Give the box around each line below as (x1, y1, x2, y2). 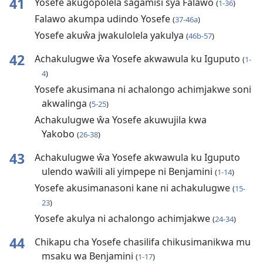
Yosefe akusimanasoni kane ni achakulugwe (34, 181, 232, 195)
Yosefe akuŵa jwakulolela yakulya (34, 29, 186, 42)
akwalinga (41, 97, 89, 110)
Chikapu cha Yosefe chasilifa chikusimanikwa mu (34, 235, 251, 249)
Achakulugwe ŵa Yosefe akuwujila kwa (34, 113, 207, 127)
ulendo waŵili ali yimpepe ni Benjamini (41, 165, 215, 178)
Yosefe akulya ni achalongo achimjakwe (34, 212, 213, 225)
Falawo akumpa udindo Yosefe (34, 12, 173, 26)
